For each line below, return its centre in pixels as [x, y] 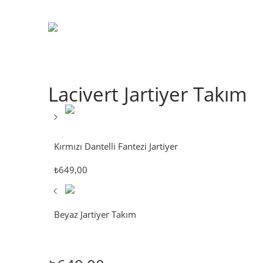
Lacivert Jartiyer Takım [148, 94]
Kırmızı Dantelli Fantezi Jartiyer [116, 147]
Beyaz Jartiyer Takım [95, 215]
